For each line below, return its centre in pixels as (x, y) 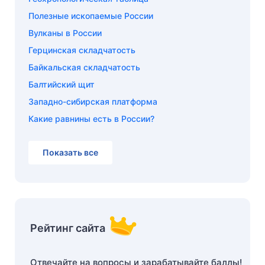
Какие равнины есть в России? (91, 118)
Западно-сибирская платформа (93, 101)
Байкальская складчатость (84, 67)
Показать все (70, 152)
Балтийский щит (62, 84)
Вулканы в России (65, 33)
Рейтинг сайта (68, 228)
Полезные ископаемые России (91, 15)
